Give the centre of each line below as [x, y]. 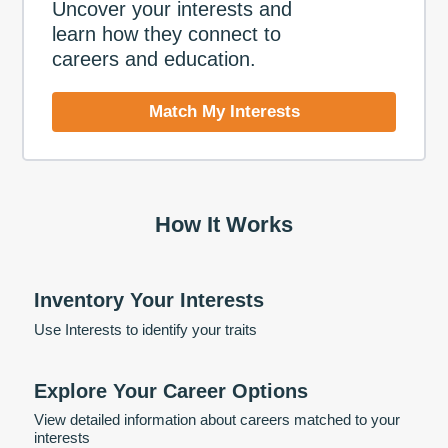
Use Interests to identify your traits [145, 329]
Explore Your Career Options [171, 390]
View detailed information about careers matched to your [217, 420]
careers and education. [153, 58]
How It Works [224, 225]
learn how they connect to [166, 33]
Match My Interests [224, 112]
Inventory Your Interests [149, 300]
